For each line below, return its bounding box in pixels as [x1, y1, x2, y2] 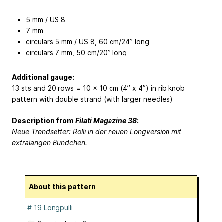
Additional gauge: [12, 72, 74, 81]
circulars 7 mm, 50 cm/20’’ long [26, 48, 127, 56]
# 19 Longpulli [27, 203, 73, 212]
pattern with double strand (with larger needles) [12, 94, 173, 103]
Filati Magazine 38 [75, 116, 137, 125]
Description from [12, 116, 75, 125]
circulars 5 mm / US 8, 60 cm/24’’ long [26, 37, 149, 46]
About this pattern [34, 182, 96, 191]
